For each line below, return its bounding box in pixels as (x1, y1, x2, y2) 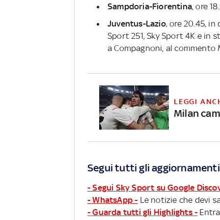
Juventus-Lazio (108, 18, 166, 28)
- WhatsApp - (87, 194, 138, 205)
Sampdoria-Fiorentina (108, 1, 192, 11)
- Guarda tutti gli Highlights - (87, 207, 198, 217)
